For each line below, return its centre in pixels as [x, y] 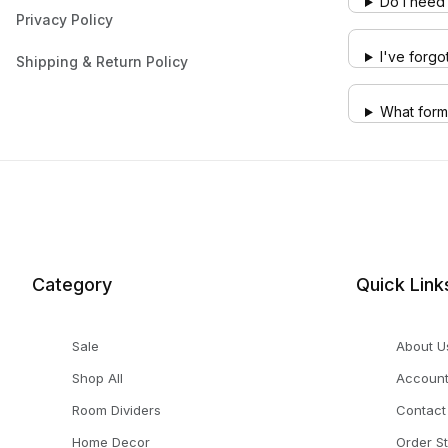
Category [72, 284]
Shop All [97, 378]
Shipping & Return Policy [102, 61]
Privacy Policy [64, 19]
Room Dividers [116, 410]
